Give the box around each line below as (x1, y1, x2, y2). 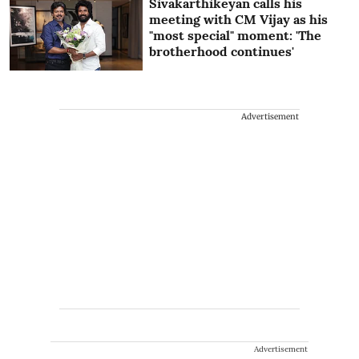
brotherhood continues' (149, 43, 295, 60)
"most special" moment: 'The (149, 27, 322, 44)
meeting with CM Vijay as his (149, 11, 329, 28)
